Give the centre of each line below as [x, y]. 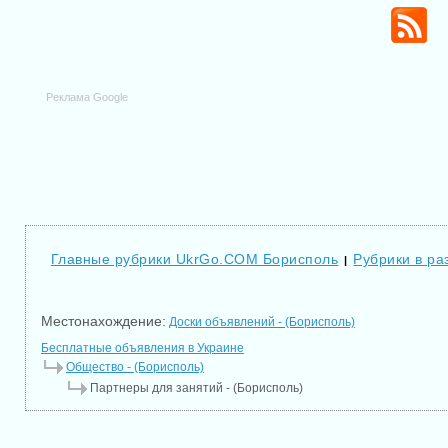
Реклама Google [87, 97]
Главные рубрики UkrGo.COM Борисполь [194, 259]
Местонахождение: [103, 321]
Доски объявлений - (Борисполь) [261, 322]
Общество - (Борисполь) [134, 367]
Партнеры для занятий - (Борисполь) [196, 388]
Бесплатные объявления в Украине [142, 348]
